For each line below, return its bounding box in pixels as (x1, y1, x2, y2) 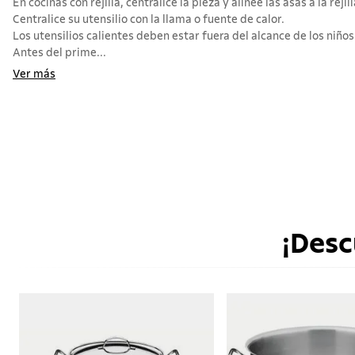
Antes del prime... (13, 48, 106, 59)
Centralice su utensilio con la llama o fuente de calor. (13, 14, 284, 26)
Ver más (13, 69, 55, 81)
